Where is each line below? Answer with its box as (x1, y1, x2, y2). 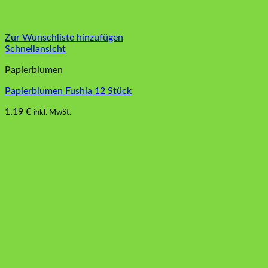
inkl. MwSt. (33, 108, 71, 117)
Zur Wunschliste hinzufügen (5, 32, 123, 42)
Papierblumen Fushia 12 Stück (5, 86, 132, 96)
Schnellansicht (5, 44, 66, 54)
